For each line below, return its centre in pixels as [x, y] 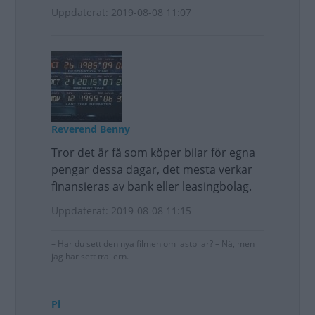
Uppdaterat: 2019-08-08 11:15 [121, 211]
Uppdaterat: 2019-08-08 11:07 [121, 12]
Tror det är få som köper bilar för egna [153, 153]
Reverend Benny [91, 129]
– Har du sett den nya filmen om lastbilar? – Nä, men [153, 244]
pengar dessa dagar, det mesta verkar [152, 169]
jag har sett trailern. [90, 256]
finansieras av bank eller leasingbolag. [152, 186]
